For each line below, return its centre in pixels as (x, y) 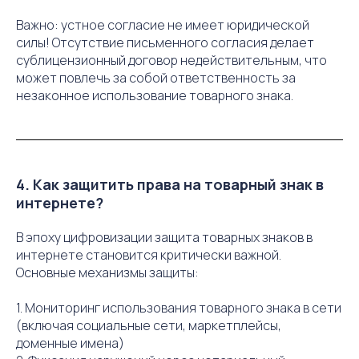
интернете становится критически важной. (149, 255)
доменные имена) (70, 343)
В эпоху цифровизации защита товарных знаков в (164, 237)
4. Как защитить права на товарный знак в (170, 184)
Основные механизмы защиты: (107, 272)
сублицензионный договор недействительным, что (171, 60)
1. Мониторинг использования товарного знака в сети (179, 308)
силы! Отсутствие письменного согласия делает (165, 42)
